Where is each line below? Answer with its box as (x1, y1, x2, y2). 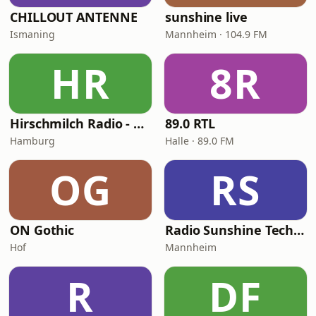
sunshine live (165, 8, 248, 25)
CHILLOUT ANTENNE (10, 8, 138, 25)
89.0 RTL (165, 115, 216, 132)
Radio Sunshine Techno (293, 221, 305, 238)
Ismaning (10, 28, 55, 41)
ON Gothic (10, 221, 75, 238)
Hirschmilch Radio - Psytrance (133, 115, 145, 132)
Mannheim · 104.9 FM (165, 28, 267, 41)
